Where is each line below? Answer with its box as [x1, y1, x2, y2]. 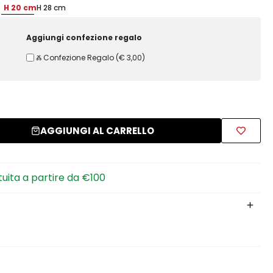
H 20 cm [4, 2, 37, 13]
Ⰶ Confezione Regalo [35, 52, 114, 63]
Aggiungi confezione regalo [26, 32, 143, 43]
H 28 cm [37, 2, 66, 13]
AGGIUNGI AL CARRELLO [40, 124, 154, 138]
